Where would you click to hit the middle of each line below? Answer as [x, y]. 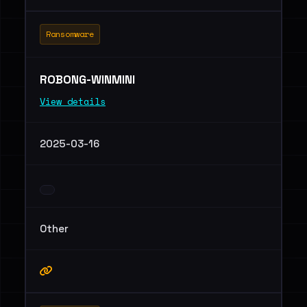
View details [73, 101]
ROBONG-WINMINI [89, 79]
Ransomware [70, 34]
